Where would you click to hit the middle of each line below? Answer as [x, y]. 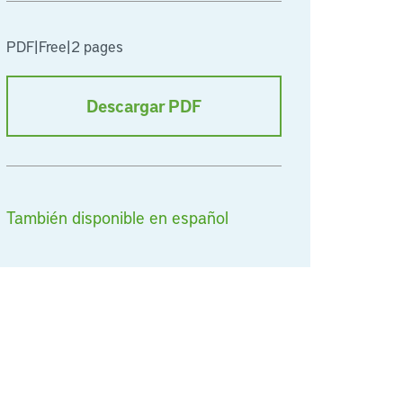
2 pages [97, 46]
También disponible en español [117, 217]
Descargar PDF [144, 106]
